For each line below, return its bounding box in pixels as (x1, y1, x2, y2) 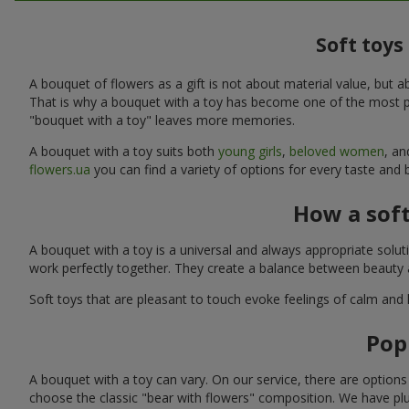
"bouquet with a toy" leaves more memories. (29, 110, 295, 129)
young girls (218, 142, 282, 160)
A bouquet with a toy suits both (29, 142, 218, 160)
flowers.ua (29, 160, 90, 178)
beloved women (289, 142, 384, 160)
